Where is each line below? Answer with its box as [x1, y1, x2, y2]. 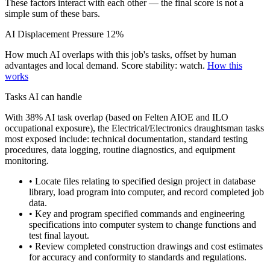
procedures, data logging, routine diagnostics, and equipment [5, 144, 235, 155]
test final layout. [29, 230, 89, 240]
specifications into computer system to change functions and [29, 219, 256, 230]
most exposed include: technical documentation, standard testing [5, 133, 248, 144]
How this [207, 60, 242, 71]
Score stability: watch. [121, 60, 205, 71]
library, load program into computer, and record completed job [29, 186, 264, 197]
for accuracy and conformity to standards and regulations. [29, 251, 246, 262]
